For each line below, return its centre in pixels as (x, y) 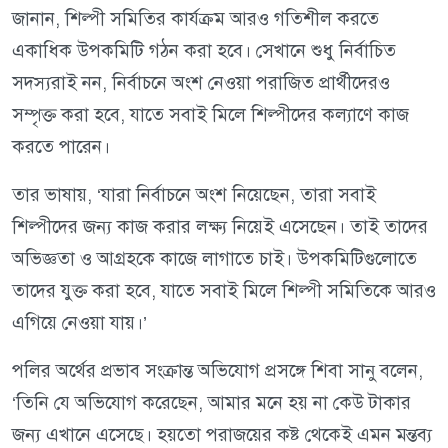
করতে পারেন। (61, 147)
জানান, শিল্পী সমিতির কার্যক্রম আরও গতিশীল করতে (195, 19)
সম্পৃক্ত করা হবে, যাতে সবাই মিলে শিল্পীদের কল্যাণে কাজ (210, 115)
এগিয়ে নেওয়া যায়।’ (79, 323)
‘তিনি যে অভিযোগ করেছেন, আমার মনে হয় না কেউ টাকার (211, 403)
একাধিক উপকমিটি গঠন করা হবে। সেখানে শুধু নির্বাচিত (204, 51)
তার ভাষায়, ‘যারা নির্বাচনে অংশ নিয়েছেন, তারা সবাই (194, 195)
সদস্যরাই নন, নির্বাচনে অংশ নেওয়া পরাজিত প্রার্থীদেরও (201, 83)
